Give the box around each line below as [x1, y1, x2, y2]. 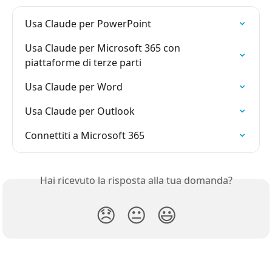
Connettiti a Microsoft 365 [25, 128, 144, 142]
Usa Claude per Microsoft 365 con [25, 41, 183, 55]
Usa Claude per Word [25, 80, 123, 93]
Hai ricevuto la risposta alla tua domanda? [39, 173, 233, 187]
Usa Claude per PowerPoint [25, 16, 151, 30]
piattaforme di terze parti [25, 55, 141, 69]
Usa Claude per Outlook [25, 104, 135, 118]
